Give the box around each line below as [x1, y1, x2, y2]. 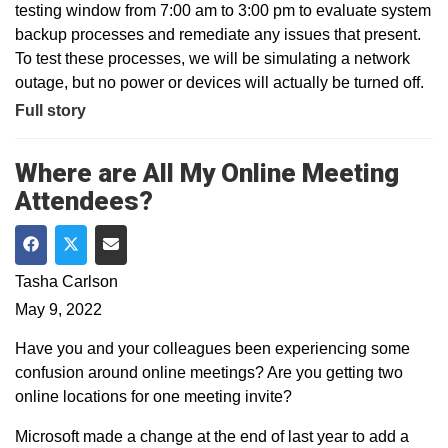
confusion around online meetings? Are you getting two [15, 363, 403, 381]
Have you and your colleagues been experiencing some [15, 339, 410, 357]
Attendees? [15, 185, 153, 216]
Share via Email [110, 258, 223, 276]
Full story [15, 101, 86, 119]
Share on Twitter [70, 258, 186, 276]
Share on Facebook [30, 258, 170, 276]
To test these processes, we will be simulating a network [15, 49, 410, 67]
